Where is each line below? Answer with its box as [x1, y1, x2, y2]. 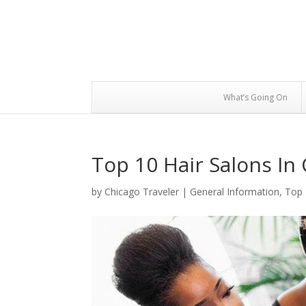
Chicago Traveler [105, 185, 180, 198]
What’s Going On [223, 92, 288, 103]
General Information [190, 185, 280, 198]
